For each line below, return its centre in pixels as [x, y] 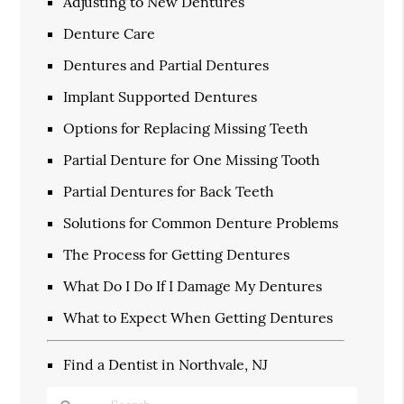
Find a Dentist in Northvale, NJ [166, 364]
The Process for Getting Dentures [177, 254]
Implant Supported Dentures [161, 96]
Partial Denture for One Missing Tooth [192, 159]
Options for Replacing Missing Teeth [186, 128]
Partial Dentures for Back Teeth [169, 191]
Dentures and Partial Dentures [166, 64]
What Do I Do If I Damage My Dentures [193, 285]
